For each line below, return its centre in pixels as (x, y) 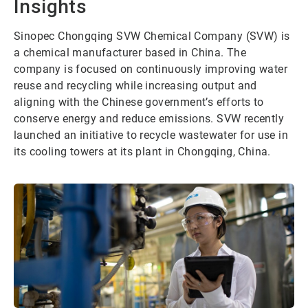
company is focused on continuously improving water (151, 69)
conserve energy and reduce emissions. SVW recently (149, 119)
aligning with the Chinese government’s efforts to (139, 102)
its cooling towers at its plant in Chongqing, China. (142, 152)
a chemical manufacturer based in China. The (130, 53)
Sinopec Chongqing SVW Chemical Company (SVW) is (152, 36)
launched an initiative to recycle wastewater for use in (151, 135)
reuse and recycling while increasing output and (135, 86)
